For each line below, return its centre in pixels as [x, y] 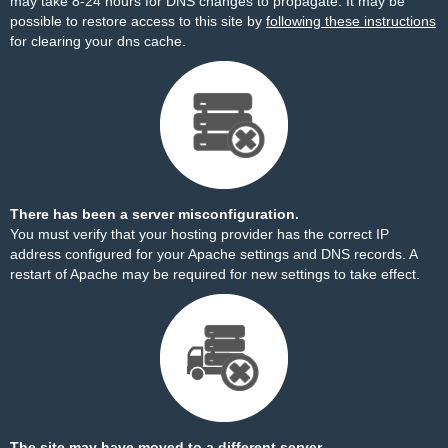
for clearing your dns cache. [98, 41]
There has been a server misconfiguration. [154, 214]
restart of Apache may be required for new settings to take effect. [215, 274]
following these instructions [351, 21]
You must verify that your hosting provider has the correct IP [199, 234]
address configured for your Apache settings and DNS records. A [213, 254]
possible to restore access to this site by [138, 21]
